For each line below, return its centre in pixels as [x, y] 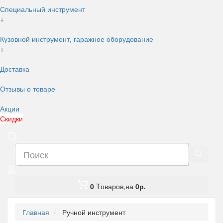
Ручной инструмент [94, 212]
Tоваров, [111, 186]
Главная [36, 212]
